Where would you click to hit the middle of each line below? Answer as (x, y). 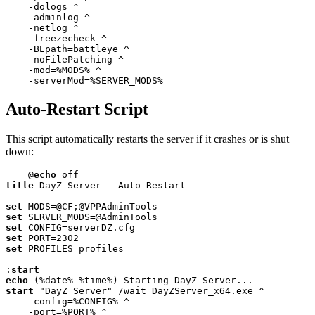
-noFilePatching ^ (65, 60)
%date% (56, 281)
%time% (96, 281)
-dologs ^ (42, 7)
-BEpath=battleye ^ (67, 49)
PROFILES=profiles (73, 249)
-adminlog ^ (48, 18)
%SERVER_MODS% (127, 81)
